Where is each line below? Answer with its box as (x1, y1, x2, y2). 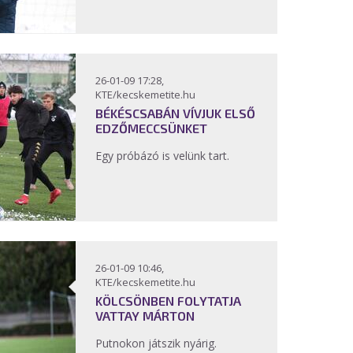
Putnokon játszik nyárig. (95, 336, 220, 351)
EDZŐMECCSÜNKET (95, 121, 207, 136)
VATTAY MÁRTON (95, 308, 195, 323)
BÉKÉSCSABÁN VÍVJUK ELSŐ (95, 106, 255, 121)
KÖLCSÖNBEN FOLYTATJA (95, 293, 241, 308)
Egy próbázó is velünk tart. (95, 148, 229, 163)
